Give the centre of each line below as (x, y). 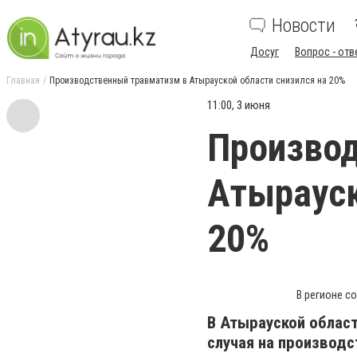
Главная (23, 80)
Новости (304, 25)
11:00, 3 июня (239, 105)
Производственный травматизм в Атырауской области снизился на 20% (197, 80)
